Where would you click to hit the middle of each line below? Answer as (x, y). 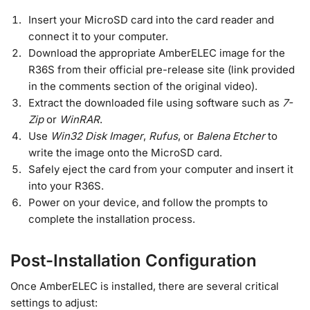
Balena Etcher (231, 136)
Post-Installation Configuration (134, 260)
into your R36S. (66, 185)
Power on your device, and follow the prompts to (148, 202)
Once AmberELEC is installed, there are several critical (145, 286)
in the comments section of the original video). (143, 86)
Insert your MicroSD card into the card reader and (151, 19)
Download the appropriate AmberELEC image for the (157, 53)
